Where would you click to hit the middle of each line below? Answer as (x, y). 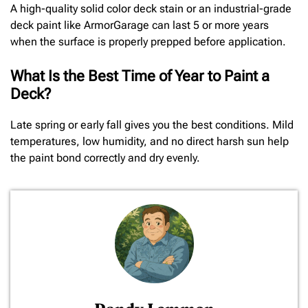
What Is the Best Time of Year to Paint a (140, 76)
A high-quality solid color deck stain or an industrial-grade (151, 9)
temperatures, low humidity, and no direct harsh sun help (150, 142)
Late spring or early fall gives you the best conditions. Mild (152, 125)
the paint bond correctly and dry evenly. (105, 158)
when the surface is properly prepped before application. (148, 42)
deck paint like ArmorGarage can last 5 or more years (140, 25)
